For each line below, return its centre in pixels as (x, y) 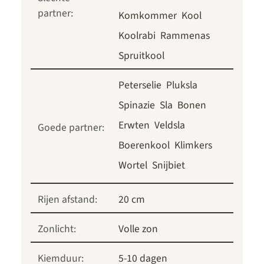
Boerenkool (144, 145)
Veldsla (170, 125)
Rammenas (185, 35)
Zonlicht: (57, 229)
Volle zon (138, 229)
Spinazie (137, 105)
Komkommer (148, 15)
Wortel (133, 165)
